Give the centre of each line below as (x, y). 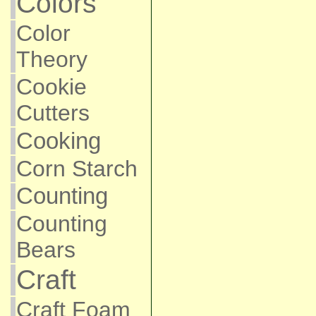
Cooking (58, 141)
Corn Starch (77, 169)
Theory (51, 59)
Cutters (53, 113)
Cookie (51, 87)
